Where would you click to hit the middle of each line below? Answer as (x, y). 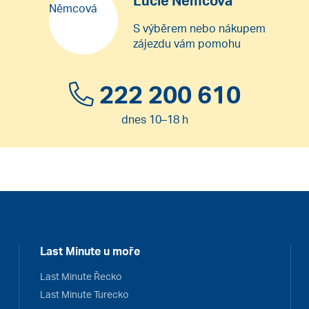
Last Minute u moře (90, 251)
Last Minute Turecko (84, 294)
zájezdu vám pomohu (187, 43)
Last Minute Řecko (81, 276)
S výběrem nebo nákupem (199, 28)
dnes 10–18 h (154, 120)
